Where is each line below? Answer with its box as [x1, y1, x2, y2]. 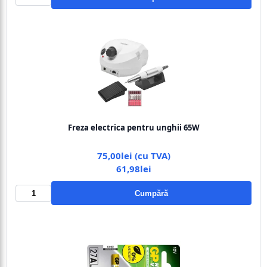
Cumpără [135, 188, 168, 198]
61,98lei [116, 163, 151, 175]
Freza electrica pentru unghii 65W [67, 122, 200, 133]
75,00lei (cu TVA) [97, 150, 170, 162]
